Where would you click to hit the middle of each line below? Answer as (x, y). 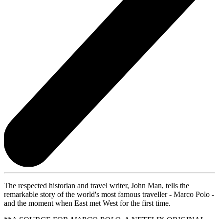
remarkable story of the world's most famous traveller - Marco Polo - (109, 194)
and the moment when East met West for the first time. (87, 203)
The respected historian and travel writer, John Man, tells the (97, 185)
